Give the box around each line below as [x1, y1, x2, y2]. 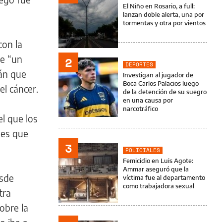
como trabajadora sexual [123, 182, 194, 190]
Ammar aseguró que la [123, 165, 189, 173]
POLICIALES [125, 146, 160, 154]
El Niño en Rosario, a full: [123, 2, 195, 10]
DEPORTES [125, 60, 153, 68]
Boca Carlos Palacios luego [123, 79, 199, 87]
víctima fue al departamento [123, 173, 205, 181]
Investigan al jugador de [123, 71, 193, 79]
